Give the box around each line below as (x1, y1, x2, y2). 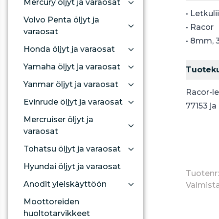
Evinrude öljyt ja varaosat (23, 97, 123, 107)
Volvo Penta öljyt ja (23, 15, 99, 24)
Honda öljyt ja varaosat (23, 44, 115, 54)
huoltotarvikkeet (23, 209, 90, 218)
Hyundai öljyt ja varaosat (23, 162, 121, 171)
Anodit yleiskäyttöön (23, 179, 107, 189)
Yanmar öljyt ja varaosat (23, 80, 118, 89)
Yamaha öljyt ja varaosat (23, 62, 120, 71)
